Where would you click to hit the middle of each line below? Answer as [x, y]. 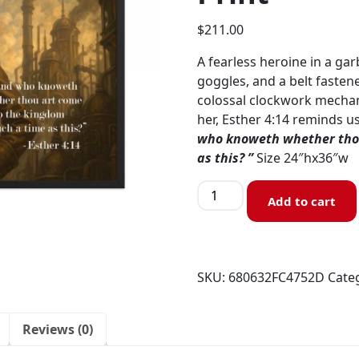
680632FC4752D [277, 277]
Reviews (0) [58, 329]
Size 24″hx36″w [301, 158]
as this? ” [226, 158]
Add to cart [302, 201]
